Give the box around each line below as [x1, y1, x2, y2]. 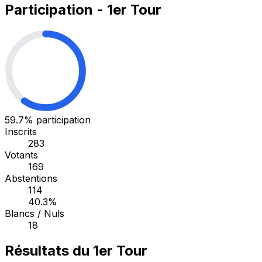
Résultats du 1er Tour [5, 242, 147, 260]
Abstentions [5, 172, 57, 184]
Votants [5, 149, 38, 161]
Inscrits [5, 125, 37, 137]
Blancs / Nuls [5, 207, 64, 219]
